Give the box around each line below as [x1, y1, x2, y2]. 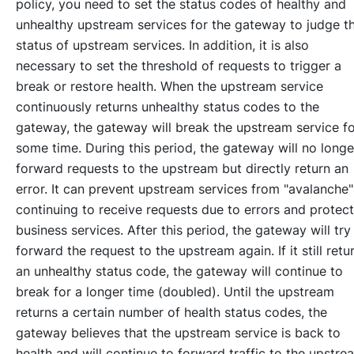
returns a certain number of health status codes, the [16, 304, 327, 321]
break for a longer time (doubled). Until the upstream [16, 284, 334, 300]
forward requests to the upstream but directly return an [16, 160, 348, 177]
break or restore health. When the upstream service [16, 78, 323, 95]
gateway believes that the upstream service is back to [16, 325, 341, 341]
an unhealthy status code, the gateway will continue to [16, 263, 343, 280]
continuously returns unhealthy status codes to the [16, 99, 319, 115]
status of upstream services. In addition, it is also [16, 37, 309, 54]
